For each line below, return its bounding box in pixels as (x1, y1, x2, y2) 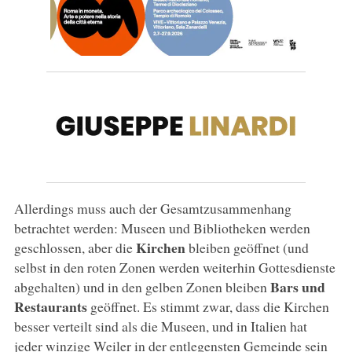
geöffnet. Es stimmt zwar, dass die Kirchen (86, 296, 329, 316)
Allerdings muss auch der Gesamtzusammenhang (13, 198, 291, 218)
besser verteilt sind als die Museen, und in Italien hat (13, 316, 307, 335)
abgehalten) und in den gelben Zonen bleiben (13, 277, 270, 296)
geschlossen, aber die (13, 237, 136, 257)
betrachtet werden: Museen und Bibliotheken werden (13, 218, 310, 237)
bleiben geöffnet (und (185, 237, 309, 257)
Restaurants (13, 295, 87, 317)
